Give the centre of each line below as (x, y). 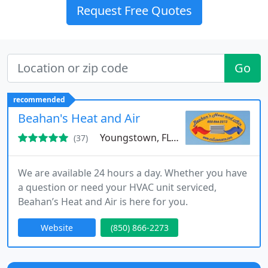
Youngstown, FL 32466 (135, 138)
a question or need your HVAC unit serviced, (117, 187)
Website (57, 228)
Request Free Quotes (134, 10)
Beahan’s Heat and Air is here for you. (103, 202)
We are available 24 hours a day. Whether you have (133, 173)
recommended (39, 100)
